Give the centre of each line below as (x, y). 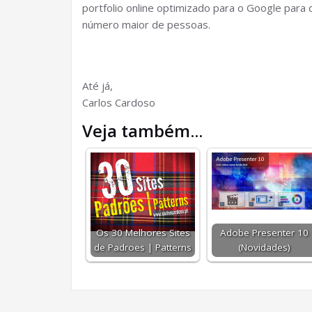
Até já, (97, 86)
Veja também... (142, 131)
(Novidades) (264, 247)
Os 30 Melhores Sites (143, 233)
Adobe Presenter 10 (264, 233)
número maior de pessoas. (146, 24)
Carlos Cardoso (119, 102)
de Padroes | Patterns (143, 247)
